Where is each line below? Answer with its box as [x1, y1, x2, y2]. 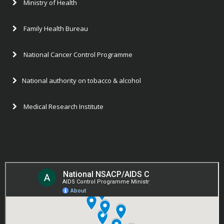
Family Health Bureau [22, 24, 88, 33]
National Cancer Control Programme [22, 50, 132, 59]
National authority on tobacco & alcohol [22, 76, 141, 85]
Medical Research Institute [22, 102, 103, 111]
